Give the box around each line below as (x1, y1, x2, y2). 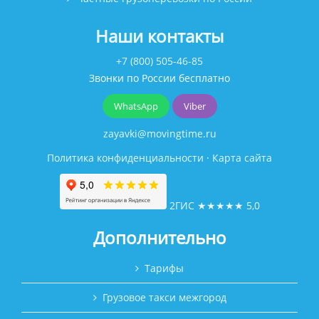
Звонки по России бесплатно (89, 71, 230, 85)
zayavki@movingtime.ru (103, 127, 216, 141)
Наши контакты (95, 24, 224, 48)
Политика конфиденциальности (47, 151, 204, 165)
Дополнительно (93, 226, 226, 250)
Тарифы (145, 261, 184, 276)
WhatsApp (113, 100, 158, 113)
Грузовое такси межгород (102, 291, 226, 305)
